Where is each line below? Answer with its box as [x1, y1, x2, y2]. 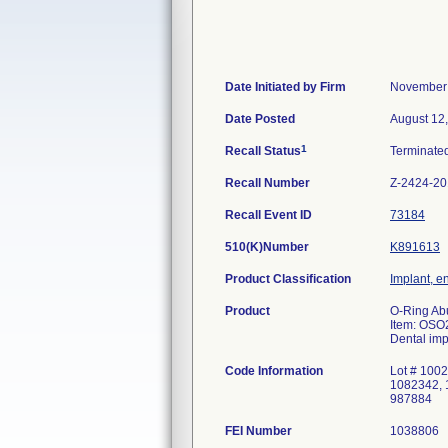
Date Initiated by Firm [225, 80, 346, 94]
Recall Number [225, 176, 310, 190]
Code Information [225, 364, 323, 378]
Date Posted [225, 112, 295, 126]
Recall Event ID [225, 208, 312, 222]
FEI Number [225, 424, 292, 438]
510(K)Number [225, 240, 309, 254]
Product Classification [225, 272, 351, 286]
